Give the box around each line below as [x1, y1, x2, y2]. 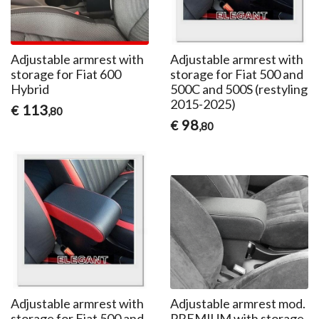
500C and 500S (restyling [169, 80, 308, 97]
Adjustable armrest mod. [169, 295, 305, 311]
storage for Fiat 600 [11, 66, 122, 82]
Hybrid [11, 80, 50, 97]
